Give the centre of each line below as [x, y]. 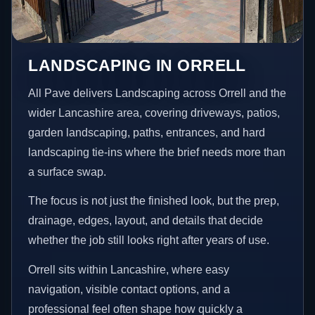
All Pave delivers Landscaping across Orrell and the [157, 93]
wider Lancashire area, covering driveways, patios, [154, 112]
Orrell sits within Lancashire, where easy [129, 269]
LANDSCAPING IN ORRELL [137, 65]
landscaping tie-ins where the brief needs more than [157, 152]
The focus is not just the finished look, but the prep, [154, 201]
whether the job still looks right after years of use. [149, 240]
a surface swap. [67, 172]
